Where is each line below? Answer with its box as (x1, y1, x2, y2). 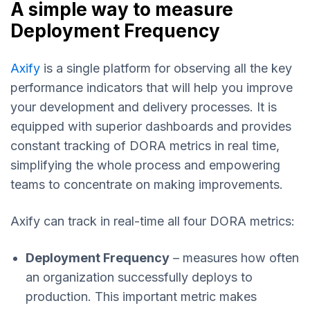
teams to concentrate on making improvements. (10, 177, 283, 192)
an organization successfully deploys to (26, 270, 253, 285)
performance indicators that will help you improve (10, 80, 293, 95)
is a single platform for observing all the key (40, 61, 292, 76)
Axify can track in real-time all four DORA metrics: (10, 214, 295, 229)
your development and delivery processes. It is (10, 100, 277, 115)
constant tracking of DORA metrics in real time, (10, 138, 280, 154)
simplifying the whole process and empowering (10, 158, 280, 173)
